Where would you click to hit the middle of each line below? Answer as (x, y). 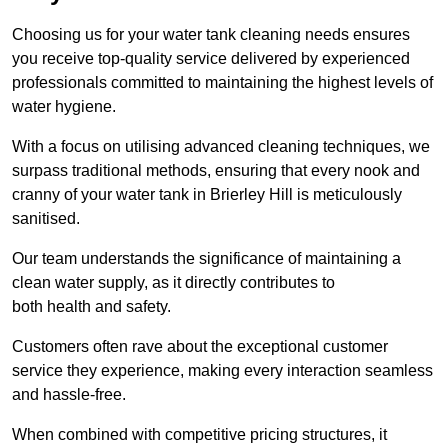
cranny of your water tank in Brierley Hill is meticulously (207, 195)
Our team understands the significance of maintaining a (206, 259)
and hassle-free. (69, 395)
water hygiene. (64, 107)
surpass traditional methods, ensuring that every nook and (216, 171)
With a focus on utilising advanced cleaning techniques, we (221, 147)
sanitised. (46, 219)
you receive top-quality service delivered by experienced (211, 59)
